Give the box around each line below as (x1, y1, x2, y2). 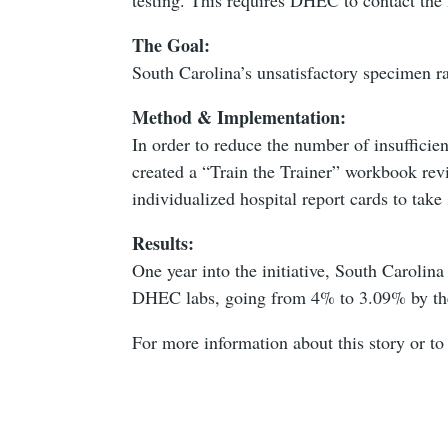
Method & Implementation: (132, 103, 347, 130)
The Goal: (132, 31, 211, 58)
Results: (132, 229, 195, 256)
